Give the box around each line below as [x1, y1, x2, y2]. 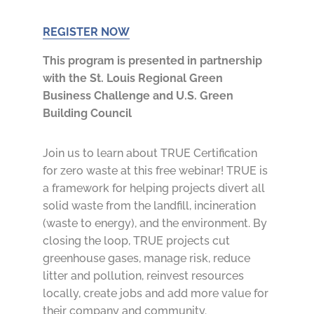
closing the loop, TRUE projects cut [42, 234, 230, 248]
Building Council [42, 107, 132, 121]
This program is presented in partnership [42, 54, 262, 68]
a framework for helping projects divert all [42, 182, 265, 196]
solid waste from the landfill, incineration [42, 199, 256, 213]
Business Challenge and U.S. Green [42, 89, 233, 103]
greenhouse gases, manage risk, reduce [42, 252, 250, 266]
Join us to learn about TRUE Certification [42, 146, 257, 161]
